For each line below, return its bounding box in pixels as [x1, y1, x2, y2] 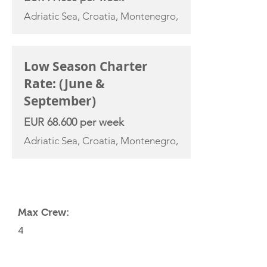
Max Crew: [18, 207, 69, 218]
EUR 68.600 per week [24, 116, 124, 129]
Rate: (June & [24, 75, 105, 92]
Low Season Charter [24, 58, 148, 75]
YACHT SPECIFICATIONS [18, 174, 129, 185]
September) [24, 92, 96, 110]
